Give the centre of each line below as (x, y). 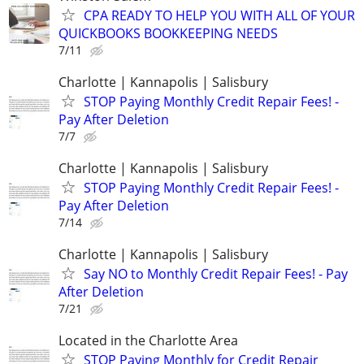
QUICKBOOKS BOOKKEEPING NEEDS (168, 33)
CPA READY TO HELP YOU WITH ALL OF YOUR (219, 15)
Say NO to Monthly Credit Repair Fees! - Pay (216, 274)
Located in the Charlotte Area (148, 341)
